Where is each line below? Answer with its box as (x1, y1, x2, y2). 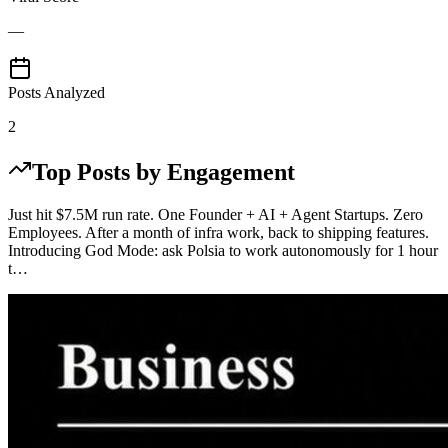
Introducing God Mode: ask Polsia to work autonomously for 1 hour (8, 241, 438, 259)
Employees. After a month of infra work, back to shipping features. (8, 223, 429, 241)
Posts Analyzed (8, 84, 105, 102)
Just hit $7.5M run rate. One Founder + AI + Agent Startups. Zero (8, 205, 423, 223)
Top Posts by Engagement (32, 158, 295, 185)
